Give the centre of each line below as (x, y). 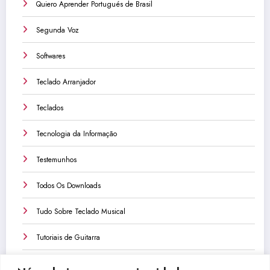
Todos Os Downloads (68, 185)
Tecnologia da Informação (77, 133)
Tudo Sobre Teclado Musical (81, 211)
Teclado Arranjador (66, 82)
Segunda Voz (58, 30)
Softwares (51, 56)
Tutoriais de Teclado (67, 263)
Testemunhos (56, 159)
